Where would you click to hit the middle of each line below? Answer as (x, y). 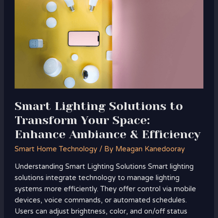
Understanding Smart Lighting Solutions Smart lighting (104, 167)
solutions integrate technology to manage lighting (97, 178)
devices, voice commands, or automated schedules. (100, 200)
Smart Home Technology (56, 149)
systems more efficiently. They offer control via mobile (105, 189)
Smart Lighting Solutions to (99, 106)
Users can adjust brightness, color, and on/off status (101, 212)
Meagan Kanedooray (150, 149)
